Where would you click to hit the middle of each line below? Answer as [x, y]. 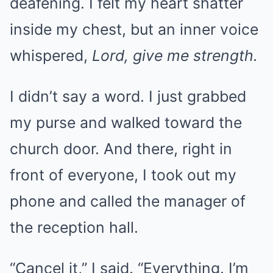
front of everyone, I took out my [123, 175]
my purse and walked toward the [126, 122]
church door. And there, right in [121, 148]
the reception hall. [74, 227]
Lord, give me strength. [175, 55]
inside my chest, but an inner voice [134, 29]
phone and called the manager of [128, 201]
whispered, [51, 55]
